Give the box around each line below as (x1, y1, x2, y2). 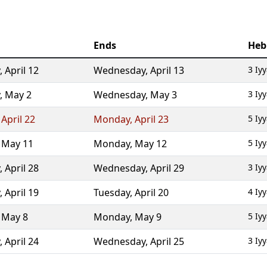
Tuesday (94, 186, 130, 199)
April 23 (135, 113, 169, 126)
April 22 (1, 113, 35, 126)
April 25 (150, 235, 184, 248)
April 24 (5, 235, 39, 248)
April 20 (135, 186, 169, 199)
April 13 (150, 64, 184, 77)
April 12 (5, 64, 39, 77)
